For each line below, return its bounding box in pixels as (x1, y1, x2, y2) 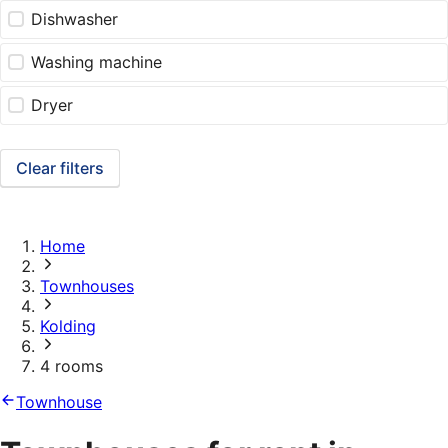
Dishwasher (31, 9, 119, 30)
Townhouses (40, 276, 134, 297)
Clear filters (16, 158, 104, 179)
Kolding (40, 316, 96, 337)
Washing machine (31, 52, 163, 73)
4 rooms (40, 356, 103, 377)
